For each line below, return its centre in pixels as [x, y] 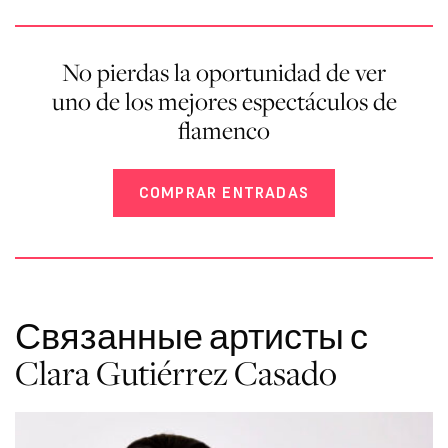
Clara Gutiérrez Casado [176, 372]
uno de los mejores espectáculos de [224, 101]
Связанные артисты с [191, 336]
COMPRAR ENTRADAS [224, 193]
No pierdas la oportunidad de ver [224, 72]
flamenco [224, 130]
